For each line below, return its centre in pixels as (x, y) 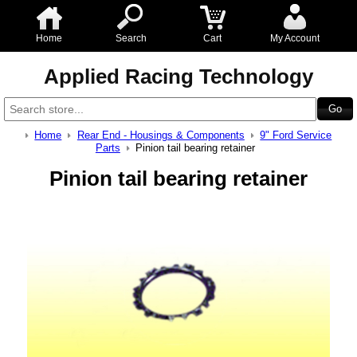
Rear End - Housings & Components (161, 135)
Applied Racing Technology (178, 76)
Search (131, 38)
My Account (294, 38)
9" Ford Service (296, 135)
